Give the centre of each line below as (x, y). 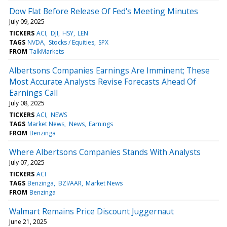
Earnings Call (33, 92)
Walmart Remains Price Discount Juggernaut (91, 211)
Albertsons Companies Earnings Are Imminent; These (109, 70)
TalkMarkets (47, 51)
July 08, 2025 (27, 103)
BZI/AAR (70, 183)
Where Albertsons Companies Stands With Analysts (105, 152)
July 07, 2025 (27, 162)
